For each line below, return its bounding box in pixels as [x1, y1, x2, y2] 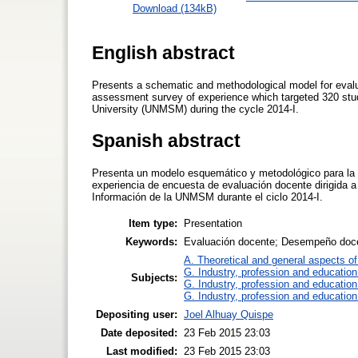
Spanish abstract [92, 129, 241, 151]
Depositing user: [96, 308, 177, 320]
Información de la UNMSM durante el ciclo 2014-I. [92, 191, 323, 204]
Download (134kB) [133, 2, 217, 14]
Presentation [184, 217, 242, 229]
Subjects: [131, 271, 177, 284]
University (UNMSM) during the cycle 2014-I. [92, 102, 299, 115]
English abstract [92, 42, 235, 63]
